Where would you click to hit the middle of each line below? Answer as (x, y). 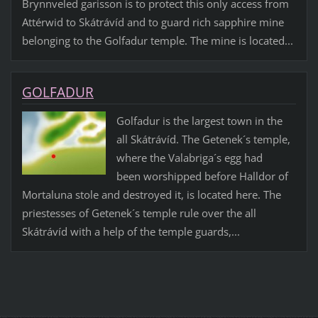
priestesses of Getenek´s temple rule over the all (139, 213)
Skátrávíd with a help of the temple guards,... (131, 232)
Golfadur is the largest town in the (199, 121)
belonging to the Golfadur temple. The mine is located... (157, 41)
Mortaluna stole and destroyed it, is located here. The (151, 195)
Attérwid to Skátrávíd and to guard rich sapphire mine (153, 22)
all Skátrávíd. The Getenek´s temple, (203, 139)
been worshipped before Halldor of (202, 176)
